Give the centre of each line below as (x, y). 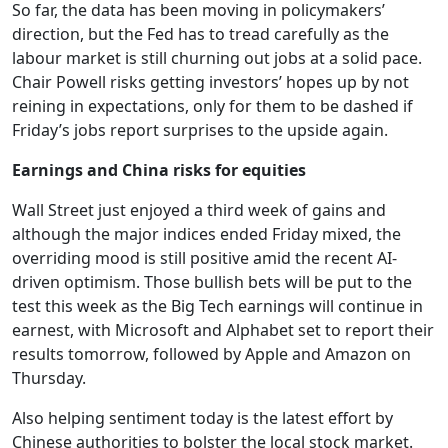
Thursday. (49, 378)
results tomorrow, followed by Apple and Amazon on (211, 354)
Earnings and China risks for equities (159, 170)
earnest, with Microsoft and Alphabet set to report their (223, 330)
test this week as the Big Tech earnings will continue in (217, 306)
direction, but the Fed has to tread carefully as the (200, 34)
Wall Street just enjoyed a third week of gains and (199, 210)
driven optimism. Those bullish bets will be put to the (212, 282)
